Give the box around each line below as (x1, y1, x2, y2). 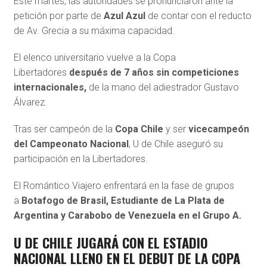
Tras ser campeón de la (13, 123, 115, 135)
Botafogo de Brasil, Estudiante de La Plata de (21, 194, 225, 206)
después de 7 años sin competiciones (69, 66, 239, 78)
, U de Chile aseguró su (128, 138, 223, 150)
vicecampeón (188, 123, 249, 135)
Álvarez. (13, 96, 47, 108)
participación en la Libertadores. (13, 153, 148, 164)
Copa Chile (114, 123, 163, 135)
